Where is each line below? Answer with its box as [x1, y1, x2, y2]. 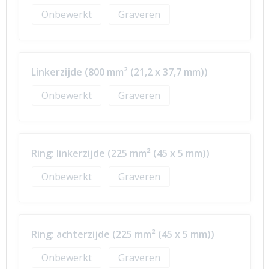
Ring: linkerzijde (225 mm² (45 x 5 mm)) [31, 147, 210, 160]
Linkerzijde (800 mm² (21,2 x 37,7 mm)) [31, 65, 208, 79]
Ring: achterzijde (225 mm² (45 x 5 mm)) [31, 228, 214, 241]
